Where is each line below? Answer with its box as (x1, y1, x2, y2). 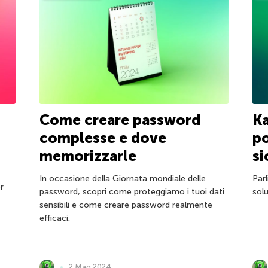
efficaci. (39, 213, 70, 224)
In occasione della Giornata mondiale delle (39, 173, 206, 184)
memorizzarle (39, 147, 136, 165)
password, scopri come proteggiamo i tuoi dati (39, 187, 224, 197)
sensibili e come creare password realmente (39, 200, 212, 211)
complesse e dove (39, 129, 166, 147)
